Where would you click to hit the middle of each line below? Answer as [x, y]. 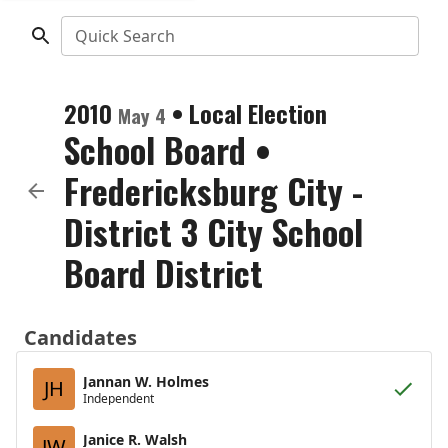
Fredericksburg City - [213, 190]
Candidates [80, 337]
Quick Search [124, 36]
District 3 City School [213, 231]
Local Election [258, 113]
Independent [118, 398]
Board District [163, 272]
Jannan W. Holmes [146, 381]
